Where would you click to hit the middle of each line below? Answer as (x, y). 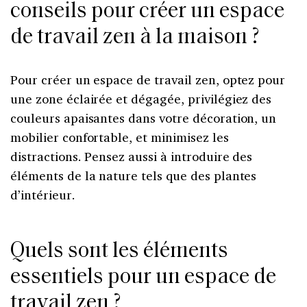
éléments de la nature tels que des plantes (134, 175)
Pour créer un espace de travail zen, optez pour (148, 79)
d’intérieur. (43, 194)
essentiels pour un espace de (143, 277)
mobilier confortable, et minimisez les (120, 137)
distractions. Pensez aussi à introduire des (132, 156)
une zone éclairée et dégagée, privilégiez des (141, 98)
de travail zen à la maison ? (135, 37)
